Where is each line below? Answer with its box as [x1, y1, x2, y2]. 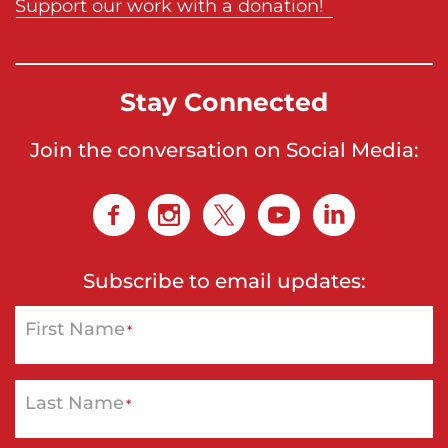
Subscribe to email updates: [82, 267, 366, 294]
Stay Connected [119, 84, 329, 119]
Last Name [25, 390, 124, 415]
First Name [25, 316, 125, 341]
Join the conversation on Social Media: [29, 136, 419, 163]
